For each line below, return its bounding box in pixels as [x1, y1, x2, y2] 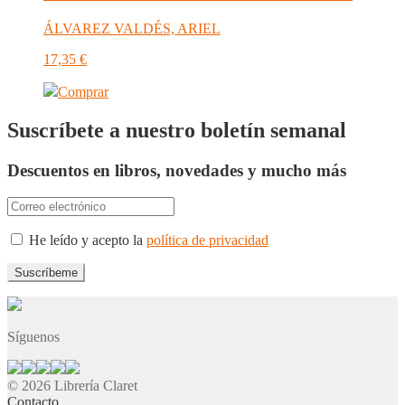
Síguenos [7, 329, 60, 345]
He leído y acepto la [25, 232, 146, 249]
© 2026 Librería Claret [7, 378, 137, 394]
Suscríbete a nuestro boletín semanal [7, 118, 346, 142]
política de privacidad [146, 232, 268, 249]
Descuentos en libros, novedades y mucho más [7, 160, 346, 180]
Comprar [58, 83, 108, 99]
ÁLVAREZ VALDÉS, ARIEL [43, 20, 221, 36]
